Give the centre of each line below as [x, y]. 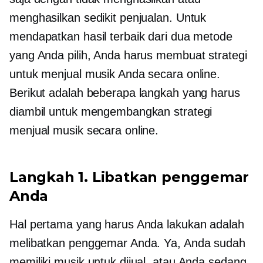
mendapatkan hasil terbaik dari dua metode [121, 36]
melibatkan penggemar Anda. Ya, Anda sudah [127, 243]
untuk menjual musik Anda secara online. [115, 74]
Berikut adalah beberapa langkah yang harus [125, 92]
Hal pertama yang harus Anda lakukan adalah [127, 224]
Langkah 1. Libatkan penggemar [129, 177]
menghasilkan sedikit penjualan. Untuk [108, 17]
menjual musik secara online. [84, 130]
